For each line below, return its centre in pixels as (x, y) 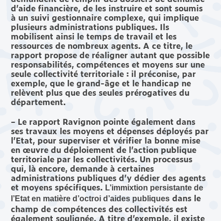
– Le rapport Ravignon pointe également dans (103, 122)
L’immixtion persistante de (154, 188)
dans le (185, 198)
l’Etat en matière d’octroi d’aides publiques (91, 199)
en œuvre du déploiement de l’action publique (104, 150)
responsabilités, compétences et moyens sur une (108, 64)
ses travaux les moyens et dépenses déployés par (110, 131)
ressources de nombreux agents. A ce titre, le (102, 45)
